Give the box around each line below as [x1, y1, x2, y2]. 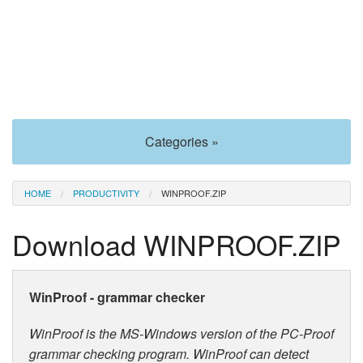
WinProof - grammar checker [29, 287, 205, 306]
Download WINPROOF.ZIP [12, 224, 341, 264]
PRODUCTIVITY [73, 186, 139, 200]
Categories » [144, 132, 219, 152]
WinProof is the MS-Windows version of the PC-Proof [29, 323, 334, 343]
